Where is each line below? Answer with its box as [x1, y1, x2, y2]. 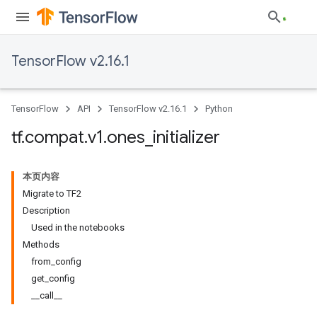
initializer [153, 127, 220, 148]
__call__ [31, 290, 62, 301]
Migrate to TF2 [23, 188, 81, 199]
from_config [31, 256, 81, 267]
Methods [23, 239, 59, 250]
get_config [31, 273, 75, 284]
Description [23, 205, 70, 216]
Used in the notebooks [31, 222, 125, 233]
